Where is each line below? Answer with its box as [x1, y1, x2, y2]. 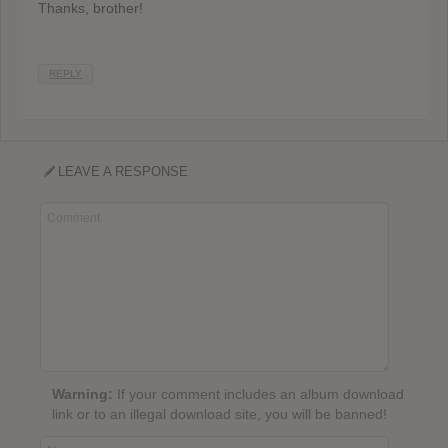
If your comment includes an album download [113, 386, 404, 403]
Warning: [52, 386, 113, 403]
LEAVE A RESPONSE [58, 164, 189, 180]
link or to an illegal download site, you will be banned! [52, 406, 387, 423]
